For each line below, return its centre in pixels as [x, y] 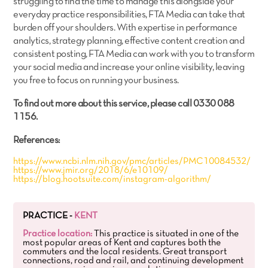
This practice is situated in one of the [166, 234]
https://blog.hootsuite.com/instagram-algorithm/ [112, 179]
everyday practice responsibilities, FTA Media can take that [129, 15]
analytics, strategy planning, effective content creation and [129, 41]
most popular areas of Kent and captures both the [122, 243]
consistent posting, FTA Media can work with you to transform [134, 54]
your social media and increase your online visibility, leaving [129, 67]
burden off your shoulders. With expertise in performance [125, 28]
